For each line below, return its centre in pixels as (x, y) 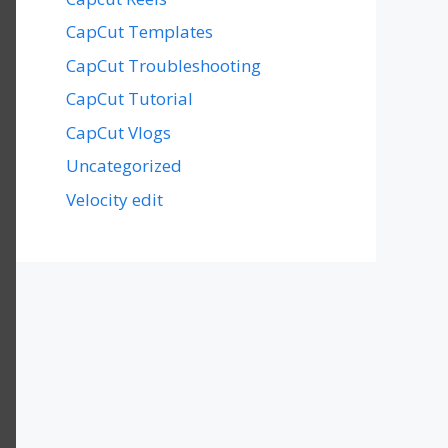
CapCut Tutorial (129, 98)
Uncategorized (124, 165)
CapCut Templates (139, 31)
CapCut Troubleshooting (163, 65)
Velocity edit (114, 199)
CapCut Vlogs (118, 132)
